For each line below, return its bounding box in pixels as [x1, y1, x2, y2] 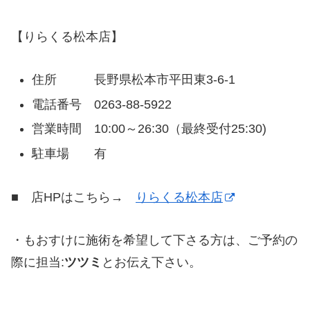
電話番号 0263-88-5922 [31, 97, 172, 111]
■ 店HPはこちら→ [11, 190, 136, 204]
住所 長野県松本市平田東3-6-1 [31, 73, 235, 87]
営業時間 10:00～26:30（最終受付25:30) [31, 122, 266, 136]
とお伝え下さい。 [102, 255, 201, 270]
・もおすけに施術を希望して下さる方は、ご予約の [11, 233, 298, 248]
